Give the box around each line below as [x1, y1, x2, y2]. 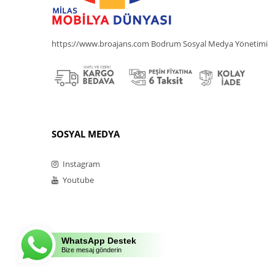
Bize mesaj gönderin [61, 246, 122, 254]
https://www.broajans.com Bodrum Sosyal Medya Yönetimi [52, 37, 268, 49]
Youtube [61, 174, 94, 185]
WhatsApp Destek [61, 235, 136, 246]
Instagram [61, 158, 100, 169]
